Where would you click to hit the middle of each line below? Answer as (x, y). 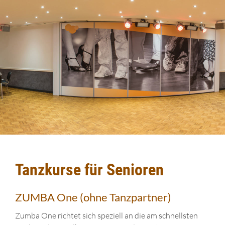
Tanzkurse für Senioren (89, 170)
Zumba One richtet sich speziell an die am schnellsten (106, 215)
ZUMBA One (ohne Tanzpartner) (93, 197)
